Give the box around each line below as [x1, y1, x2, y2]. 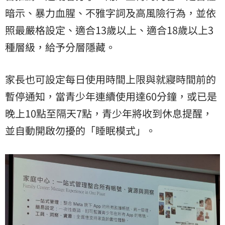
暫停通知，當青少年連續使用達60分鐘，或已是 [5, 88, 217, 103]
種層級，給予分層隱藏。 [5, 39, 116, 54]
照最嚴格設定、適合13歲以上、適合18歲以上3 [5, 22, 213, 37]
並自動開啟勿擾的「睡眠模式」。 [5, 123, 156, 138]
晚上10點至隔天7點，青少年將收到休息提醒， [5, 105, 212, 121]
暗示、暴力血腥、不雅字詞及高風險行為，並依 [5, 5, 216, 20]
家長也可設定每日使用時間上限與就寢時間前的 [5, 71, 216, 86]
